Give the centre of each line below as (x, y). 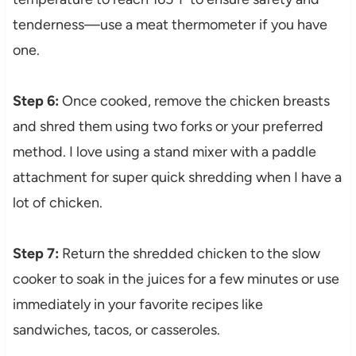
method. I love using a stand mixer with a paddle (164, 152)
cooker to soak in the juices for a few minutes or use (176, 279)
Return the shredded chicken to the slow (189, 254)
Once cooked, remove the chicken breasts (194, 101)
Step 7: (35, 254)
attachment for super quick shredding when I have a (177, 178)
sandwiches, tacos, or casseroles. (116, 330)
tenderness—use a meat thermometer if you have (170, 25)
